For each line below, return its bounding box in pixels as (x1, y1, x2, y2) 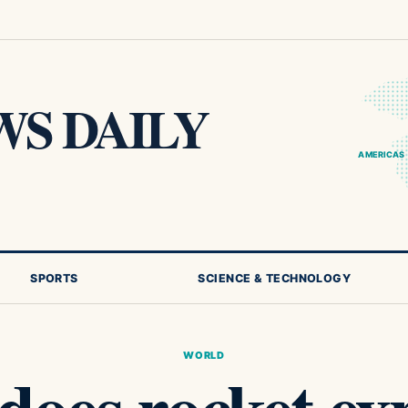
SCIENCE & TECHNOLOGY (198, 271, 352, 285)
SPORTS (30, 271, 78, 285)
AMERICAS (358, 149, 405, 160)
